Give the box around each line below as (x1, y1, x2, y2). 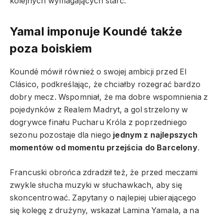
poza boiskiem (10, 41, 92, 56)
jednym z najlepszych (113, 130, 198, 140)
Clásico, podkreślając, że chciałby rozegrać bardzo (10, 80, 200, 90)
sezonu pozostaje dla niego (10, 130, 113, 140)
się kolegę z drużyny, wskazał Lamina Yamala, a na (10, 205, 199, 215)
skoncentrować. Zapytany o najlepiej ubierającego (10, 193, 197, 202)
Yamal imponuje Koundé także (10, 24, 182, 39)
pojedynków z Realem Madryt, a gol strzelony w (10, 105, 188, 115)
